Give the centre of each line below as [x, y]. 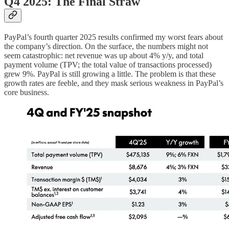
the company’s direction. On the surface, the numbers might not [106, 46]
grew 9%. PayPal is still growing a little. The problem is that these [110, 74]
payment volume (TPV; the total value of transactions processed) [108, 64]
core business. [27, 92]
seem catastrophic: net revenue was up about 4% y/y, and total [104, 55]
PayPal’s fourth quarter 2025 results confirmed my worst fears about [113, 37]
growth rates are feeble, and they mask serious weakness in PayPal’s [114, 83]
